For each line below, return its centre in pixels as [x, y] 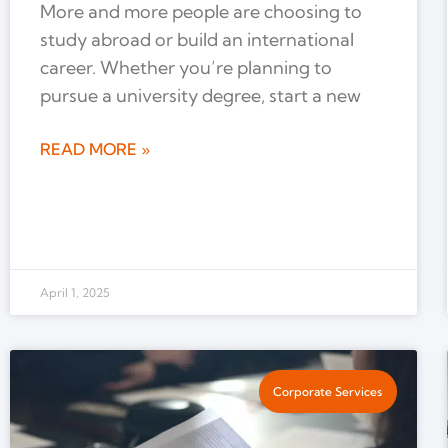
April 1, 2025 [75, 293]
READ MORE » [95, 149]
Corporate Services [328, 391]
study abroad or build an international [197, 40]
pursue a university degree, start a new [200, 96]
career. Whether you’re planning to [186, 68]
